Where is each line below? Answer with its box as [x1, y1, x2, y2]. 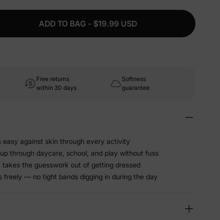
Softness [122, 75, 146, 82]
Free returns [36, 75, 69, 82]
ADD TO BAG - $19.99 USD [39, 19, 137, 28]
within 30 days [36, 84, 77, 91]
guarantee [122, 84, 150, 91]
